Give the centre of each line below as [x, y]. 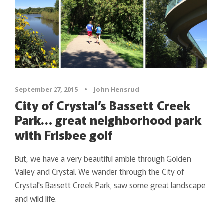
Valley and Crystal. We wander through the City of [99, 171]
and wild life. [36, 198]
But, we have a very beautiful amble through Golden [103, 158]
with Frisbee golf [64, 134]
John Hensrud [116, 89]
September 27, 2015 [46, 89]
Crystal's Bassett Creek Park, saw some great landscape [110, 185]
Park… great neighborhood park [108, 119]
